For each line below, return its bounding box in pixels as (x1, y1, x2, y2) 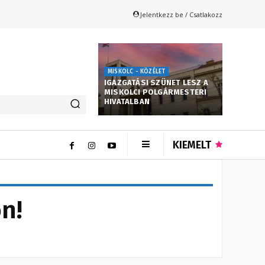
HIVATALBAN (104, 97, 150, 106)
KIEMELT (173, 138, 211, 152)
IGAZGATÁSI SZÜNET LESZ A (104, 78, 208, 88)
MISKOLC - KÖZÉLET (108, 68, 166, 76)
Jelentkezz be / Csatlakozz (140, 9, 222, 19)
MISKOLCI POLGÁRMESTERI (104, 88, 207, 97)
